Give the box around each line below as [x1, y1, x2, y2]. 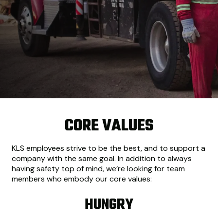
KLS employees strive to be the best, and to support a [12, 143, 205, 153]
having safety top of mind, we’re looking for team [12, 163, 185, 174]
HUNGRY [85, 194, 133, 217]
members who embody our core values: [12, 174, 152, 184]
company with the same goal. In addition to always [12, 153, 192, 163]
